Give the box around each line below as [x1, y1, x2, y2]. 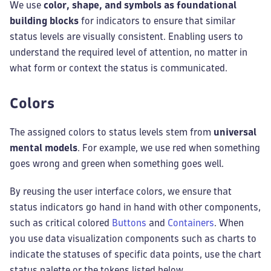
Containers [168, 218, 214, 227]
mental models [10, 143, 77, 152]
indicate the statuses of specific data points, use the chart [10, 250, 261, 259]
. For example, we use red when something [77, 143, 260, 152]
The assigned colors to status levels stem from [10, 128, 214, 137]
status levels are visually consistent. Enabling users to [10, 32, 243, 41]
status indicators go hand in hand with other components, [10, 203, 261, 212]
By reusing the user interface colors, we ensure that [10, 187, 232, 196]
